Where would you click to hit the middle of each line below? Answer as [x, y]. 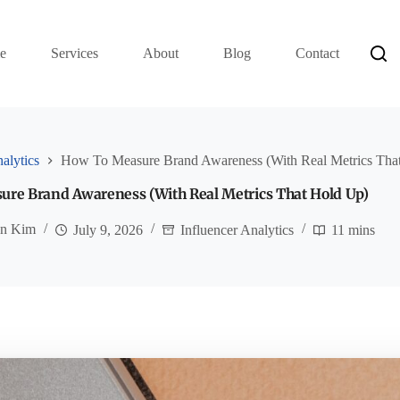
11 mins [354, 229]
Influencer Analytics [237, 229]
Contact [318, 53]
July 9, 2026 [108, 229]
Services [75, 53]
